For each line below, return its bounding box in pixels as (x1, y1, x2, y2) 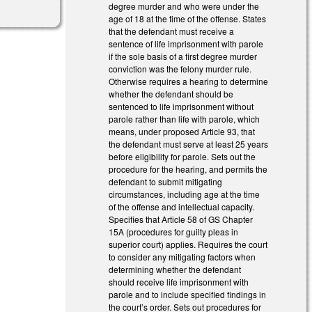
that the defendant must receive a (109, 24, 235, 37)
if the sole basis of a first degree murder (109, 49, 258, 62)
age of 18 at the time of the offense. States (109, 12, 267, 24)
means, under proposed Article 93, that (109, 125, 256, 137)
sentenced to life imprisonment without (109, 100, 254, 112)
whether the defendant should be (109, 87, 234, 100)
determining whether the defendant (109, 263, 242, 275)
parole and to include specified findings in (109, 288, 267, 300)
